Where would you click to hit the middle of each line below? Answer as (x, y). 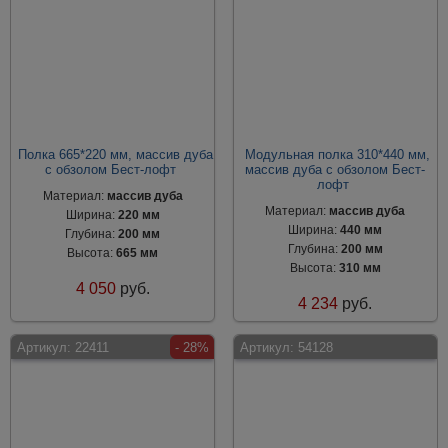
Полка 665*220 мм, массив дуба (115, 154)
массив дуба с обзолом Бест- (335, 169)
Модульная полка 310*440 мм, (338, 154)
